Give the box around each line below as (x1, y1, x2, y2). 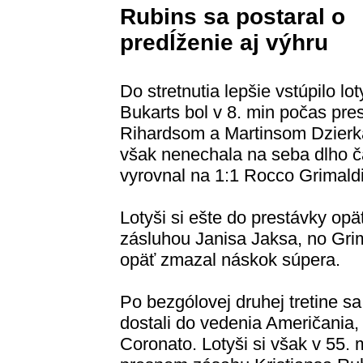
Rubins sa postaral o (120, 4, 345, 30)
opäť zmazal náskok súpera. (120, 250, 340, 271)
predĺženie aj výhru (120, 30, 328, 56)
